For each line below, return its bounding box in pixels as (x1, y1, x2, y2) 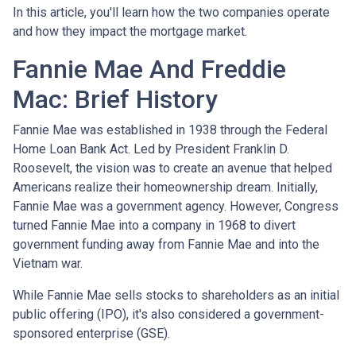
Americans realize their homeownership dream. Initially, (13, 179, 318, 195)
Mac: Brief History (13, 83, 218, 114)
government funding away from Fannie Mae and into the (13, 236, 319, 252)
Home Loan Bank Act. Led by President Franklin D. (13, 141, 289, 157)
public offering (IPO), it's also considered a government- (13, 306, 324, 322)
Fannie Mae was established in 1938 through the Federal (13, 122, 327, 137)
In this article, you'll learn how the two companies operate (13, 4, 330, 20)
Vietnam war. (13, 255, 86, 271)
